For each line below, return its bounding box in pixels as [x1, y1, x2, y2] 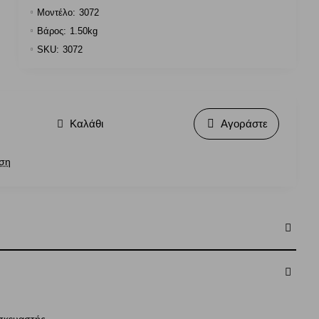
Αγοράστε [221, 117, 268, 130]
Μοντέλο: [37, 7, 75, 18]
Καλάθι [70, 117, 103, 130]
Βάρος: [37, 26, 66, 36]
